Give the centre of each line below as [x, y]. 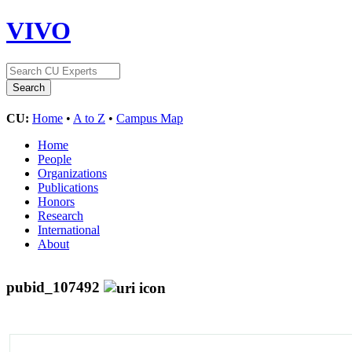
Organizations [72, 173]
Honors [56, 201]
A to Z [89, 118]
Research [60, 215]
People [55, 159]
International [69, 229]
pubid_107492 [55, 287]
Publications [68, 187]
